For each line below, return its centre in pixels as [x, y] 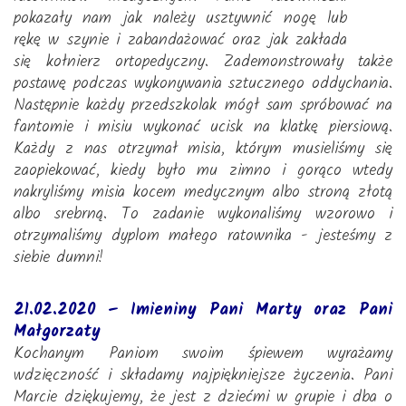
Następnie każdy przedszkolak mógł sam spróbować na [203, 106]
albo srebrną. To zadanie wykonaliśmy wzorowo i [203, 214]
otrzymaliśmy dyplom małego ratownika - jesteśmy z [203, 236]
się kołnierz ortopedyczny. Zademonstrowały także [203, 62]
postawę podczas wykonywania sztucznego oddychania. [203, 84]
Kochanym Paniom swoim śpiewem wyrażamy [203, 354]
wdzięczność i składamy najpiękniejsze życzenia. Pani [203, 376]
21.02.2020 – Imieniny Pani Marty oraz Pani [203, 310]
